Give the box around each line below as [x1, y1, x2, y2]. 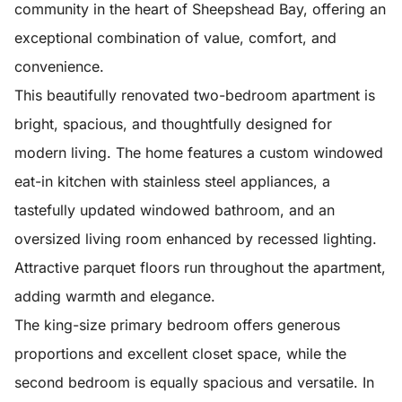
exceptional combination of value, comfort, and [14, 29, 336, 47]
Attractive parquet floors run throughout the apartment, [14, 258, 386, 276]
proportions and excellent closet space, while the [14, 345, 346, 363]
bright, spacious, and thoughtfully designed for [14, 115, 332, 133]
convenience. [14, 57, 104, 75]
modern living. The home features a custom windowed [14, 144, 383, 162]
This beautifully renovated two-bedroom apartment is [14, 86, 375, 104]
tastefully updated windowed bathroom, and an [14, 201, 335, 219]
